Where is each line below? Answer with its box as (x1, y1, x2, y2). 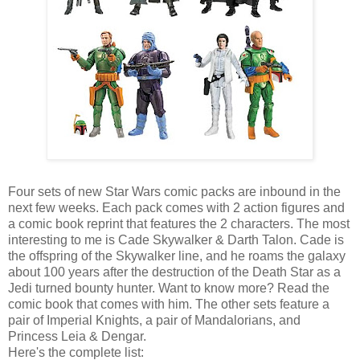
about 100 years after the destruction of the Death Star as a (8, 264, 341, 279)
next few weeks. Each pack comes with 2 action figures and (8, 200, 345, 215)
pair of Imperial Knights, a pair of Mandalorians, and (8, 313, 301, 327)
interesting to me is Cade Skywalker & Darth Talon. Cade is (8, 232, 344, 247)
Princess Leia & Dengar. (8, 329, 146, 343)
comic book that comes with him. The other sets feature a (8, 297, 329, 311)
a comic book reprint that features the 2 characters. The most (8, 216, 350, 231)
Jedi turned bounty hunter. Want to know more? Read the (8, 280, 329, 295)
